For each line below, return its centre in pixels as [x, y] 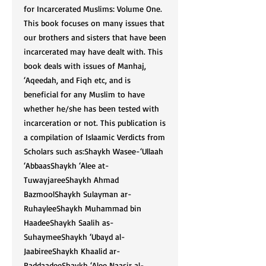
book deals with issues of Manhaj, [85, 66]
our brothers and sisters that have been [95, 37]
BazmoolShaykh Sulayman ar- [78, 194]
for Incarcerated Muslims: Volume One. [93, 9]
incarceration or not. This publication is [95, 123]
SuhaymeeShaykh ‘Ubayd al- [75, 237]
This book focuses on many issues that [94, 23]
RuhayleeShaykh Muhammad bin [83, 208]
